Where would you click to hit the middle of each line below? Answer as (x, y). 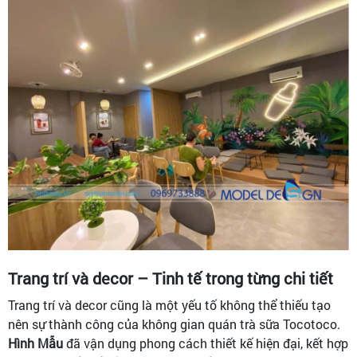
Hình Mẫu (35, 343)
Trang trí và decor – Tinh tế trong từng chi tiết (171, 279)
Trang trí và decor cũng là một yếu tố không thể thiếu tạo (169, 305)
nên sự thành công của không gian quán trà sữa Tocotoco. (174, 324)
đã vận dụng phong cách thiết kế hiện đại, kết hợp (206, 343)
